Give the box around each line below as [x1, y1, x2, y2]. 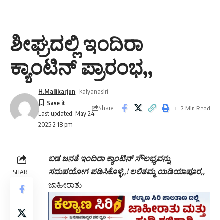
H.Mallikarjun [38, 87, 76, 95]
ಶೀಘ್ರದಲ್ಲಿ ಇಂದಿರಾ [10, 31, 143, 55]
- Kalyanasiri [75, 87, 109, 95]
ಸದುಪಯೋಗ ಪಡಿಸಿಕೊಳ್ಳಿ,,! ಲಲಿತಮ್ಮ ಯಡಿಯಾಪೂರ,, [48, 166, 205, 176]
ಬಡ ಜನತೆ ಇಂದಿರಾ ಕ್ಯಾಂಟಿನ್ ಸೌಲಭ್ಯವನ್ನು [48, 153, 170, 163]
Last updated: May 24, [38, 110, 96, 117]
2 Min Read [181, 104, 210, 112]
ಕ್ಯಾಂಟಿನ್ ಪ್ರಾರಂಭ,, [10, 55, 153, 79]
